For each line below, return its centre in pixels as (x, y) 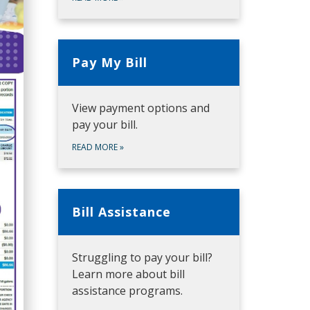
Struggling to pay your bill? (142, 257)
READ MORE (95, 147)
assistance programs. (127, 290)
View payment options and (140, 108)
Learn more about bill (128, 274)
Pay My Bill (109, 62)
